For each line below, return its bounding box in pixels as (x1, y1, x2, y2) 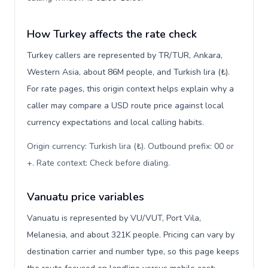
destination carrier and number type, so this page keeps (27, 246, 239, 257)
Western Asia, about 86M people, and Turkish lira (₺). (27, 66, 230, 78)
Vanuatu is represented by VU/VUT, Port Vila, (27, 212, 201, 224)
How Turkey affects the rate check (27, 27, 197, 41)
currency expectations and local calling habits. (27, 117, 204, 128)
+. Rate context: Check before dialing (27, 157, 168, 169)
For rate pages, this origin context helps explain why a (27, 83, 234, 95)
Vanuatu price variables (27, 190, 144, 204)
